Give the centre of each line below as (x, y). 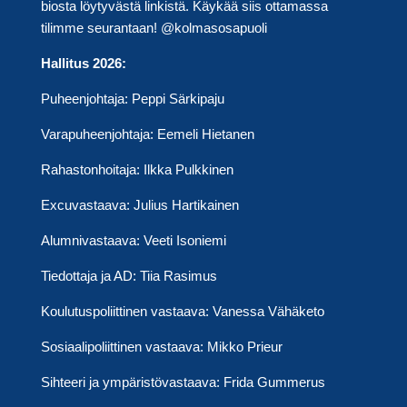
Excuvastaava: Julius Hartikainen (139, 204)
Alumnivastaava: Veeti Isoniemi (133, 240)
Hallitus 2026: (83, 63)
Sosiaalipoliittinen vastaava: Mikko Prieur (161, 346)
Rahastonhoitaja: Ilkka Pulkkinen (137, 169)
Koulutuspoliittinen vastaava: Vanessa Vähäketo (182, 311)
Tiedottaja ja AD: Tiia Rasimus (129, 275)
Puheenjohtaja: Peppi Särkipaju (132, 98)
